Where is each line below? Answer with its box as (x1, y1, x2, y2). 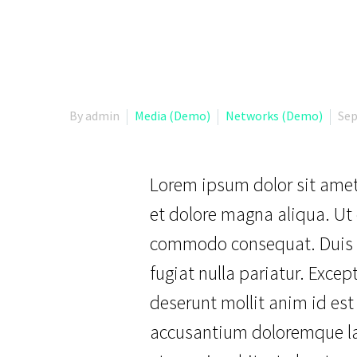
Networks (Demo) (226, 108, 323, 124)
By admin (69, 108, 120, 124)
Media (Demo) (135, 108, 210, 124)
